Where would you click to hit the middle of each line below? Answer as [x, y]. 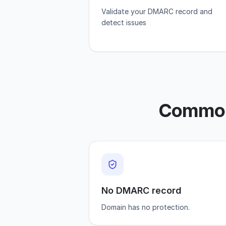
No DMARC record [142, 190]
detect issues [124, 22]
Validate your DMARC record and [157, 11]
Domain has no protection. [146, 207]
